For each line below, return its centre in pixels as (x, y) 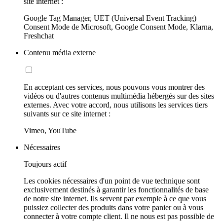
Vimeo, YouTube (50, 131)
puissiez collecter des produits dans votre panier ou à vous (113, 208)
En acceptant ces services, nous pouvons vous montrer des (114, 87)
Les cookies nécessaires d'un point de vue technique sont (112, 181)
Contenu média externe (60, 53)
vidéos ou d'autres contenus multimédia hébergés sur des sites (119, 96)
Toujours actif (45, 164)
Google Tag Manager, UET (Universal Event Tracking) (110, 18)
